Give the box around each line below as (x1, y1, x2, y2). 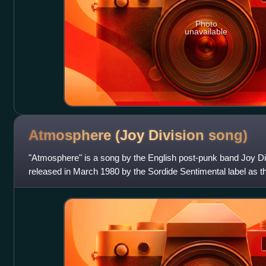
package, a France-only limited (28, 180, 147, 191)
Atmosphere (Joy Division (28, 126, 208, 143)
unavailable (185, 26, 228, 36)
